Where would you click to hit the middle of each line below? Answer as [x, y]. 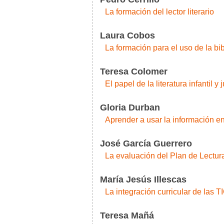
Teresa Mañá [127, 215]
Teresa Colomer [134, 71]
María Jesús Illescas [143, 179]
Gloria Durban [130, 107]
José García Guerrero [146, 143]
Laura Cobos [127, 35]
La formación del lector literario [159, 11]
